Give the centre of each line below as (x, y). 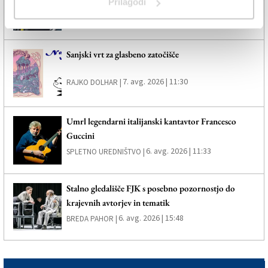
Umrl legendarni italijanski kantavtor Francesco (151, 121)
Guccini (80, 135)
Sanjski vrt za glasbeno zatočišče (122, 54)
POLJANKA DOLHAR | (100, 18)
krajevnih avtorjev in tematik (118, 202)
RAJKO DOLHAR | (94, 83)
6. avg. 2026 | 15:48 (151, 217)
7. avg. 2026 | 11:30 (155, 82)
